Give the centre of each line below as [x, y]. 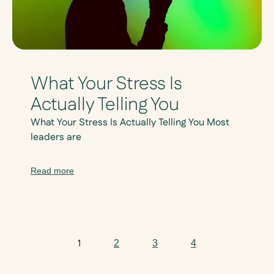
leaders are [56, 138]
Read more [52, 170]
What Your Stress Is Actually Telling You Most [130, 123]
